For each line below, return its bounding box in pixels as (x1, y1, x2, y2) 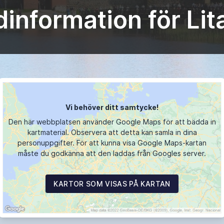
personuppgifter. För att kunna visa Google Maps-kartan (17, 138, 206, 147)
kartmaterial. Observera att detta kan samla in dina (27, 128, 197, 137)
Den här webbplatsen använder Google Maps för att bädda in (8, 117, 216, 126)
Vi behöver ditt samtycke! (65, 103, 158, 112)
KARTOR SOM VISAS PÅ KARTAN (53, 179, 170, 188)
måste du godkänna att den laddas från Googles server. (18, 149, 206, 158)
